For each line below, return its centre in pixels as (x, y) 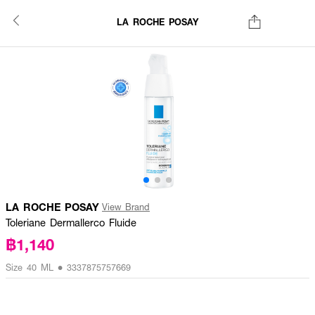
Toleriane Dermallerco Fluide (71, 222)
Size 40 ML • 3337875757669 (68, 267)
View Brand (126, 207)
